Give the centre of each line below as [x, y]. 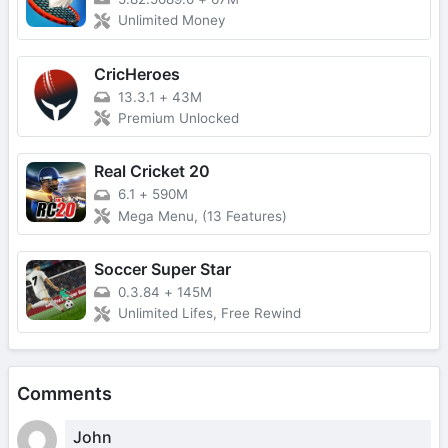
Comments [64, 393]
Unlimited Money [172, 20]
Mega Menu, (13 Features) [202, 216]
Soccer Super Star [162, 269]
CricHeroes [137, 73]
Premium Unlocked [178, 118]
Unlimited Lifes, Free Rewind [209, 313]
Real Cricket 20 [152, 171]
